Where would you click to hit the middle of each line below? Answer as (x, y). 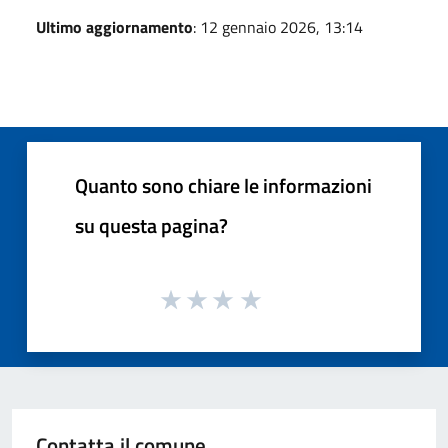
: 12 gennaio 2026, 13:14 (278, 26)
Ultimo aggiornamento (114, 26)
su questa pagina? (151, 225)
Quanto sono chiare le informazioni (223, 185)
